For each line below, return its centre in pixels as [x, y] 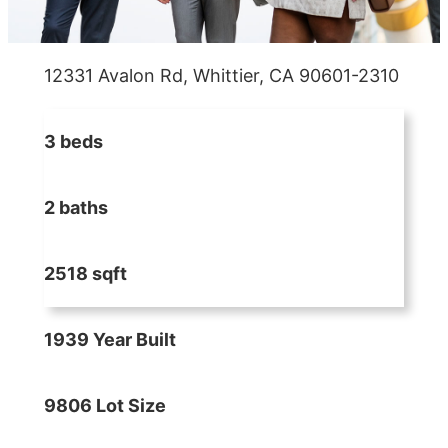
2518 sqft [85, 274]
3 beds [73, 142]
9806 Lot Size [105, 406]
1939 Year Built [110, 340]
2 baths [76, 208]
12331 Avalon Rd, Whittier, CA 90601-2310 [221, 76]
